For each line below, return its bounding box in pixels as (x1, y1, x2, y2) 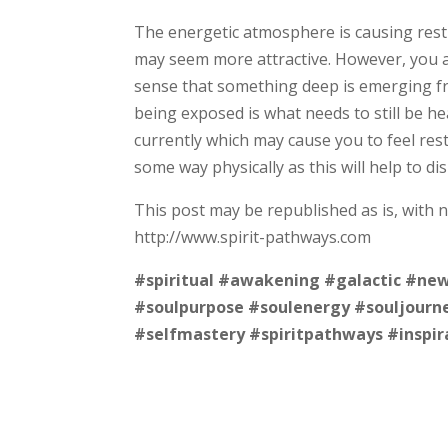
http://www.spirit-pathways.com (134, 225, 372, 248)
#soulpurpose (134, 295, 245, 318)
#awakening (218, 268, 321, 291)
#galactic (324, 268, 402, 291)
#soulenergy (248, 295, 351, 318)
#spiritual (134, 268, 215, 291)
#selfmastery (134, 322, 246, 345)
